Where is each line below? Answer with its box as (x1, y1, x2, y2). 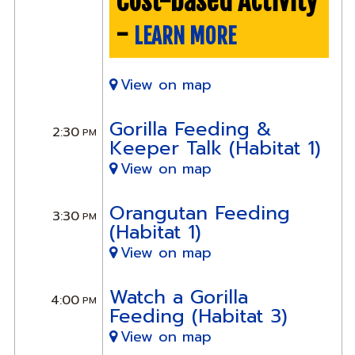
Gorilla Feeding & (109, 114, 272, 143)
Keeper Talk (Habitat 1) (109, 133, 321, 162)
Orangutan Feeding (109, 198, 290, 227)
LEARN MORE (133, 23, 236, 51)
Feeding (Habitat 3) (109, 301, 288, 330)
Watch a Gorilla (109, 282, 248, 311)
